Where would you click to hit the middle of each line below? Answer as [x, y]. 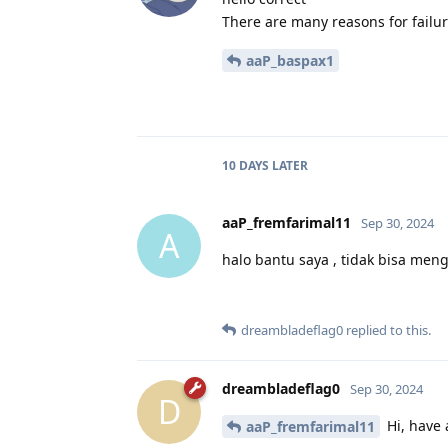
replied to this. [387, 329]
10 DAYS [245, 165]
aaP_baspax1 [290, 60]
